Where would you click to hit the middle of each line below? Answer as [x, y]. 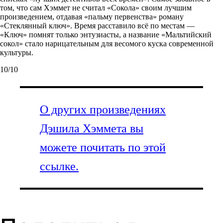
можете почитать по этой [103, 148]
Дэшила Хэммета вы [92, 129]
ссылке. [59, 167]
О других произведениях [103, 110]
